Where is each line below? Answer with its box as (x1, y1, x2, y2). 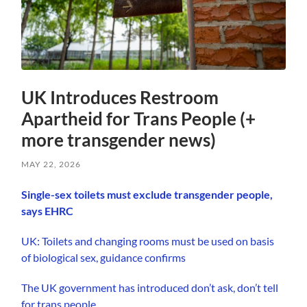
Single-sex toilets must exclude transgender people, (21, 187, 273, 201)
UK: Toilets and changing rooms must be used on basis (21, 234, 275, 247)
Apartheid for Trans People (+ (21, 107, 256, 130)
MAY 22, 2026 (21, 158, 82, 169)
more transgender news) (21, 128, 217, 151)
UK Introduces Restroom (21, 86, 219, 108)
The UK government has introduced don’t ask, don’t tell (21, 280, 279, 294)
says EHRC (21, 204, 74, 217)
